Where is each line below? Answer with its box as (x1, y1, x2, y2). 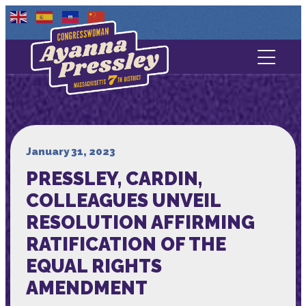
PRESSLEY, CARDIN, (25, 167, 202, 189)
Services (124, 138, 182, 156)
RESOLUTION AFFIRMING (25, 211, 255, 233)
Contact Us (115, 68, 191, 87)
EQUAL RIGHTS (25, 255, 162, 277)
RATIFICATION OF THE (25, 233, 226, 255)
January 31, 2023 (25, 145, 115, 158)
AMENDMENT (25, 277, 148, 298)
